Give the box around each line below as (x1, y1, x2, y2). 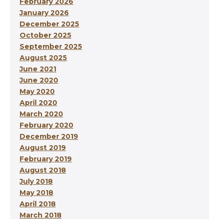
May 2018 (20, 188, 53, 197)
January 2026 (20, 8, 69, 18)
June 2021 (20, 65, 56, 74)
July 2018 (20, 177, 53, 186)
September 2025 (20, 42, 82, 51)
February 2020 (20, 121, 73, 130)
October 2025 (20, 31, 71, 40)
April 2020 (20, 98, 57, 108)
